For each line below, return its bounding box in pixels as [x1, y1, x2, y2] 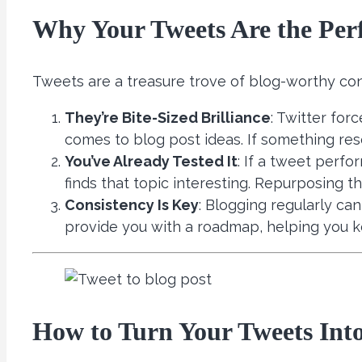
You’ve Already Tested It [65, 152, 238, 170]
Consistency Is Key [65, 196, 199, 213]
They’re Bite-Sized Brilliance [65, 108, 271, 126]
